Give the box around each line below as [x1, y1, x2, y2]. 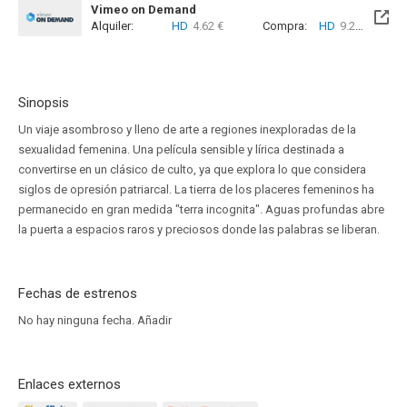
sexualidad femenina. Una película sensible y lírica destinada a [18, 143, 344, 156]
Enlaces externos [18, 376, 121, 392]
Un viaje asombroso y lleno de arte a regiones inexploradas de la [18, 123, 356, 136]
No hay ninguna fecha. [18, 313, 137, 327]
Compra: [263, 19, 307, 33]
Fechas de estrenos [18, 285, 137, 302]
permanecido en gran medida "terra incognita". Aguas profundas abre [18, 203, 384, 216]
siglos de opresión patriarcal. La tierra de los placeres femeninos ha [18, 183, 374, 196]
